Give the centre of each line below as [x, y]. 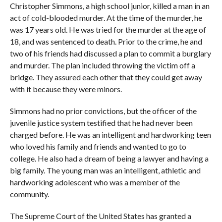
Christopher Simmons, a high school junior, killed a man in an [110, 6]
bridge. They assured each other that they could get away [106, 77]
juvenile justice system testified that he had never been [101, 123]
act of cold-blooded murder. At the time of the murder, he [106, 18]
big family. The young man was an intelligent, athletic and [105, 170]
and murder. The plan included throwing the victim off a [102, 65]
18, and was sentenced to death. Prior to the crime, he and [106, 41]
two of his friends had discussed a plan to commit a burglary [110, 53]
